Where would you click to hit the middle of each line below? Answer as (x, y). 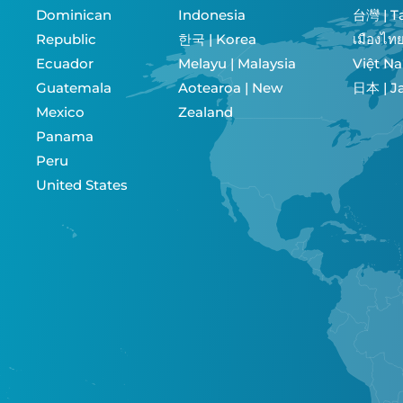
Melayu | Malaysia (237, 63)
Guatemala (74, 88)
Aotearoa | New (230, 88)
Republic (66, 39)
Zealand (205, 112)
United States (82, 185)
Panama (65, 136)
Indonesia (211, 15)
